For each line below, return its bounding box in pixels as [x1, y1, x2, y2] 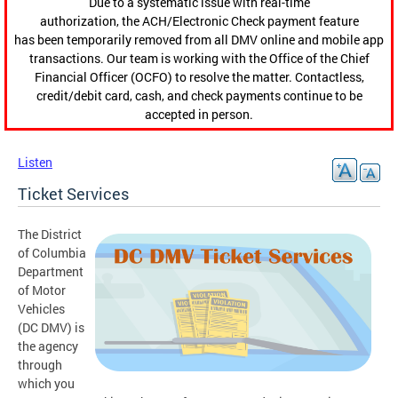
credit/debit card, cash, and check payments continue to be [36, 87, 362, 105]
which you [18, 375, 75, 393]
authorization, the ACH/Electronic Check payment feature [39, 12, 359, 30]
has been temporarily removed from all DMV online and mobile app [14, 31, 384, 49]
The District [18, 226, 82, 243]
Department [18, 263, 84, 281]
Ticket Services [18, 183, 129, 205]
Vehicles [18, 300, 65, 318]
